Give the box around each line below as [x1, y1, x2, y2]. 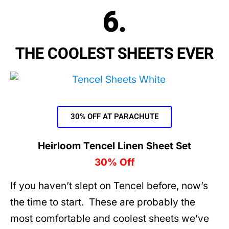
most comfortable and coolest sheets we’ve [10, 213, 209, 225]
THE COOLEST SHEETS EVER [15, 44, 214, 63]
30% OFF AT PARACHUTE [71, 111, 158, 121]
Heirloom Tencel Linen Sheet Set [38, 140, 191, 152]
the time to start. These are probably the [10, 196, 195, 209]
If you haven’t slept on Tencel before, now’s [10, 180, 208, 192]
